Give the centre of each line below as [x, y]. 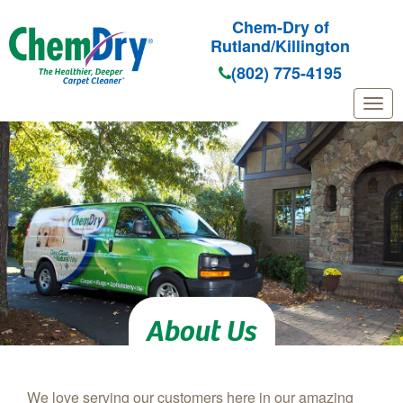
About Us [201, 330]
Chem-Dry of [280, 27]
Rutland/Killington [281, 46]
